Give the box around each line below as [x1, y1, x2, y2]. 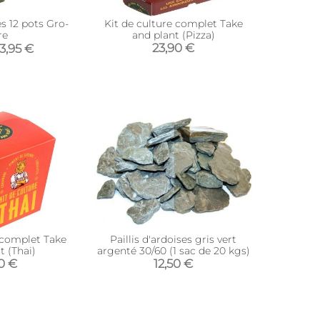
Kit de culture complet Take [104, 17, 243, 30]
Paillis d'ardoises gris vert [110, 233, 237, 246]
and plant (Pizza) [131, 29, 215, 41]
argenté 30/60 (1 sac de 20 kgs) [96, 244, 250, 257]
